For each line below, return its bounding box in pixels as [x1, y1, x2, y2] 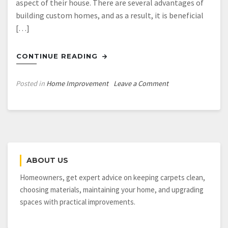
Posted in [16, 79, 46, 89]
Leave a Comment [113, 79, 168, 89]
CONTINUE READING [16, 52, 100, 61]
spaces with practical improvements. [20, 197, 135, 207]
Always [168, 184, 189, 193]
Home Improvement [46, 79, 108, 89]
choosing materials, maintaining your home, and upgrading [20, 185, 204, 195]
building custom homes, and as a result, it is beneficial [16, 10, 204, 21]
